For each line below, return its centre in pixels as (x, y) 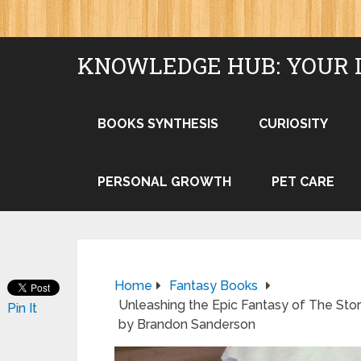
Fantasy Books (214, 286)
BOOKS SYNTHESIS (158, 124)
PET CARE (303, 182)
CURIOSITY (293, 124)
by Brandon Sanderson (187, 324)
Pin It (22, 308)
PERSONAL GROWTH (164, 182)
